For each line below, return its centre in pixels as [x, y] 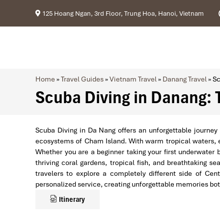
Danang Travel [185, 79]
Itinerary [71, 200]
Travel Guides [82, 79]
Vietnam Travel [133, 79]
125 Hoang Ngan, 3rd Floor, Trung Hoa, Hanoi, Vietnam [122, 13]
